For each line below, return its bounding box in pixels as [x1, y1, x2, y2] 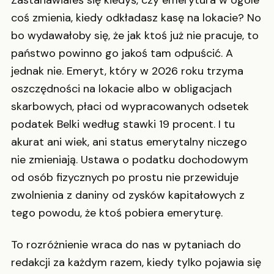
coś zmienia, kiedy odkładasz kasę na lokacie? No [11, 10, 261, 26]
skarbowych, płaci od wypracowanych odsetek [11, 99, 249, 114]
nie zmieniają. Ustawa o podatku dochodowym [11, 152, 248, 168]
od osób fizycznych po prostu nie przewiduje [11, 170, 239, 185]
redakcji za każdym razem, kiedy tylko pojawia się [11, 254, 261, 270]
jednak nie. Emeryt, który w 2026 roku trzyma [11, 64, 243, 79]
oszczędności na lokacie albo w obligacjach [11, 81, 232, 97]
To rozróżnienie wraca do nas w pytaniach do [11, 237, 241, 252]
